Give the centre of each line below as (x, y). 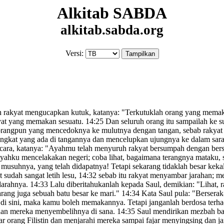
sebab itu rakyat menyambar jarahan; (155, 175)
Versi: (74, 53)
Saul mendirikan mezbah (175, 211)
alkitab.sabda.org (112, 30)
